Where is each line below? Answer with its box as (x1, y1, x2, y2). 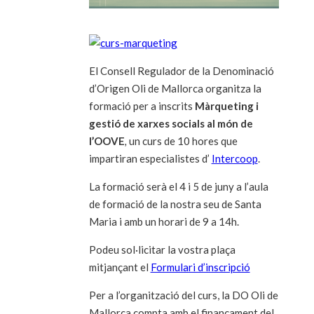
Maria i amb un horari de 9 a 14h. (88, 215, 239, 228)
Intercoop (211, 152, 258, 165)
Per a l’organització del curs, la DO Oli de (88, 289, 278, 302)
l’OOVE (88, 135, 125, 148)
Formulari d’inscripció (150, 261, 250, 274)
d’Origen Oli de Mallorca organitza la (88, 82, 261, 95)
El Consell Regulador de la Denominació (88, 64, 274, 78)
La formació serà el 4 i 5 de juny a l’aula (88, 180, 268, 193)
